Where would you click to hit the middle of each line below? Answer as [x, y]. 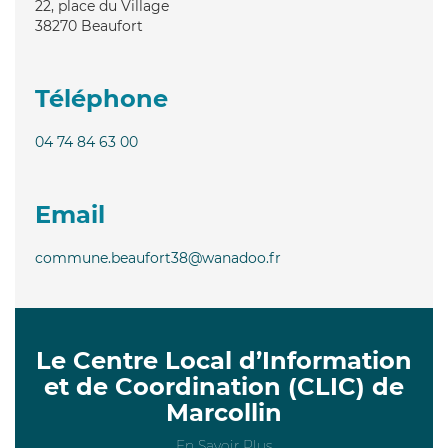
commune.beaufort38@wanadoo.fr [158, 257]
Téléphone [101, 98]
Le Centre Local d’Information [224, 360]
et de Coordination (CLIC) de [224, 386]
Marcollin [224, 412]
